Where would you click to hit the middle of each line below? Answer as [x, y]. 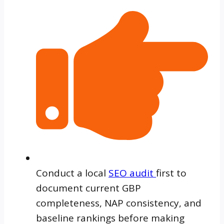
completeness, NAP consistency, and [119, 203]
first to [171, 173]
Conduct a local [72, 173]
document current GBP [88, 188]
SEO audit [132, 173]
